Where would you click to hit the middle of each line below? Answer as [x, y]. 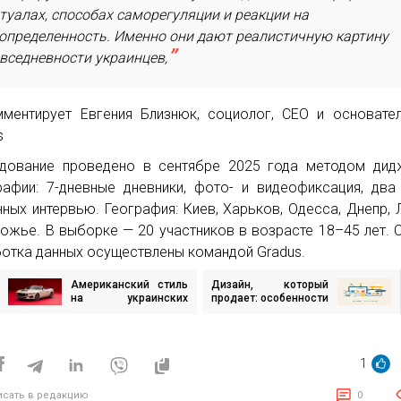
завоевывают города [127, 338]
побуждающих [250, 338]
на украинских [130, 298]
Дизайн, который [270, 284]
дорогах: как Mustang [130, 311]
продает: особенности [270, 298]
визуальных [243, 311]
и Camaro [130, 324]
